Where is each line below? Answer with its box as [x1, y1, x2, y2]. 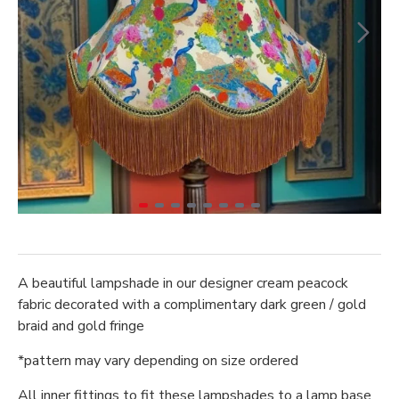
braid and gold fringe [18, 316, 144, 336]
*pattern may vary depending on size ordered [18, 351, 298, 370]
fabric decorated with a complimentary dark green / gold [18, 295, 366, 314]
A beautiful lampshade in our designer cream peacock [18, 273, 348, 293]
